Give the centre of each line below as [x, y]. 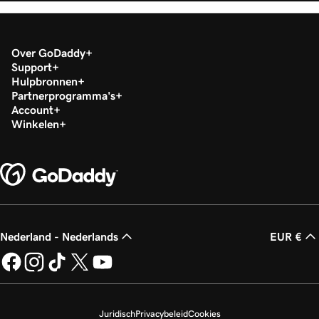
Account [32, 110]
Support [32, 67]
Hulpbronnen [45, 81]
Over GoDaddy [48, 53]
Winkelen [35, 124]
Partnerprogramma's [63, 95]
